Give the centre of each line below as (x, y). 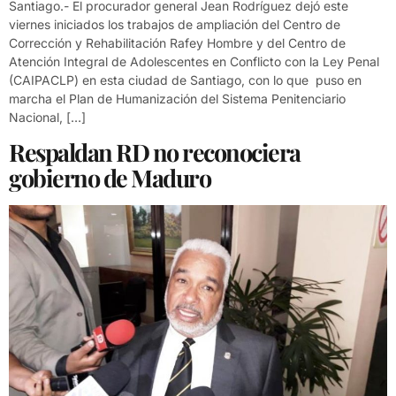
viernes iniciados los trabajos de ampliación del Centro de (175, 25)
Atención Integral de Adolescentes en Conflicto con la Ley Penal (194, 62)
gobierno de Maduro (110, 177)
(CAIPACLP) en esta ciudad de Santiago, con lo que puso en (185, 80)
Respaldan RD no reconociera (155, 152)
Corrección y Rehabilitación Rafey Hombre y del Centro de (177, 43)
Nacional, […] (47, 118)
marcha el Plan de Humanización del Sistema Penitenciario (177, 99)
